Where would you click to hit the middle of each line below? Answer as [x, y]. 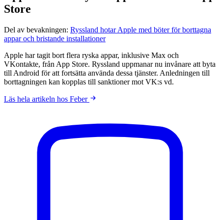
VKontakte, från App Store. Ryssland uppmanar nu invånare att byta [110, 64]
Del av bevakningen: [37, 29]
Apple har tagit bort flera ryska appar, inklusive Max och [91, 55]
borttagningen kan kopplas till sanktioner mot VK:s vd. [89, 82]
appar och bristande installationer [55, 38]
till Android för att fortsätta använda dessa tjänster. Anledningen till [107, 73]
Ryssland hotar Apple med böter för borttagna [141, 29]
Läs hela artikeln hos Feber [47, 99]
